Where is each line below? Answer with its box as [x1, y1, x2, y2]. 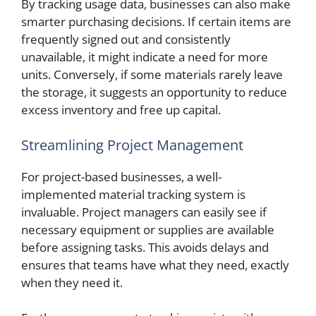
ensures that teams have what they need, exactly [21, 256, 289, 273]
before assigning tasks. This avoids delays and [21, 238, 269, 255]
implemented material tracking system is [21, 186, 245, 202]
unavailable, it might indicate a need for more [21, 49, 268, 65]
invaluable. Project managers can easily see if [21, 203, 267, 220]
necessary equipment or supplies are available [21, 221, 274, 238]
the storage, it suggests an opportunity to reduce [21, 84, 287, 100]
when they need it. [21, 274, 123, 291]
